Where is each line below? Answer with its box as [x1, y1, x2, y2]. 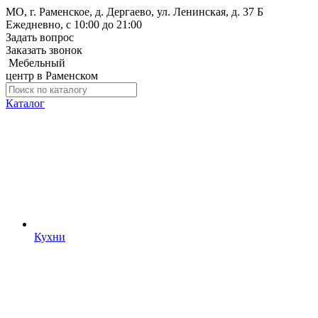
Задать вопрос [6, 31, 74, 43]
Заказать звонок [6, 44, 82, 56]
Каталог [6, 97, 45, 109]
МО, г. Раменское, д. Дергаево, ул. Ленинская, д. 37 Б [6, 6, 263, 18]
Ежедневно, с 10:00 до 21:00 [6, 18, 142, 31]
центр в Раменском [6, 70, 98, 82]
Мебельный [9, 57, 65, 69]
